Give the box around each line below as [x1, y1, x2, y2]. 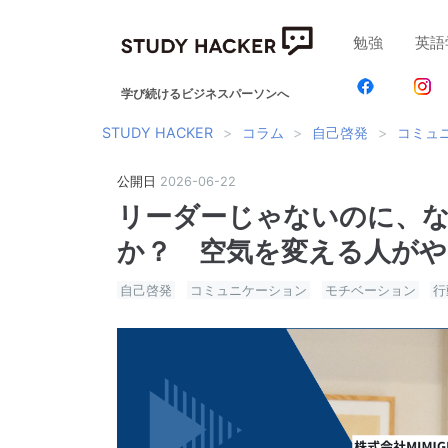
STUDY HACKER [102, 124, 213, 141]
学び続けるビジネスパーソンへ [121, 85, 301, 101]
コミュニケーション [189, 282, 307, 298]
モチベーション [324, 282, 416, 298]
